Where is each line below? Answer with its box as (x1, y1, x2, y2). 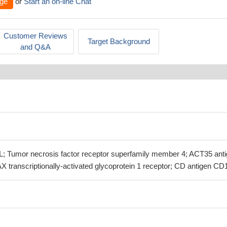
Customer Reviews (4, 31, 67, 40)
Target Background (87, 37, 150, 46)
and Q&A (20, 43, 51, 51)
